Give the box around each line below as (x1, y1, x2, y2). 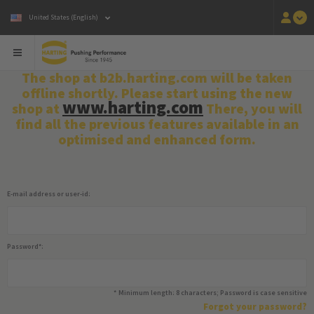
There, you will (203, 100, 302, 117)
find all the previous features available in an (15, 115, 299, 132)
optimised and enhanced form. (58, 130, 256, 148)
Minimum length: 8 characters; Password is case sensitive (118, 288, 307, 297)
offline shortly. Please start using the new (22, 84, 292, 102)
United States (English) (29, 13, 98, 22)
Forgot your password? (203, 301, 307, 313)
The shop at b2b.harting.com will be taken (22, 69, 292, 86)
